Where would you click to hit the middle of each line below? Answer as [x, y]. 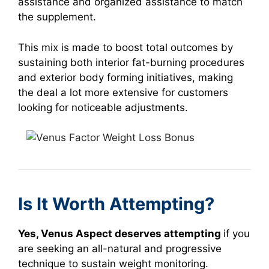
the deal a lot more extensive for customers [123, 92]
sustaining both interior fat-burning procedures [131, 62]
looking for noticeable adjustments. [103, 107]
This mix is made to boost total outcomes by [125, 47]
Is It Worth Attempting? [116, 204]
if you [237, 234]
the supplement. [57, 17]
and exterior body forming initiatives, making [125, 77]
